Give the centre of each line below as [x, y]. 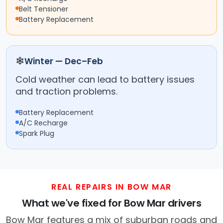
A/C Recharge [43, 123]
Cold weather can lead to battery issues [105, 80]
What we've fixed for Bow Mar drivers [111, 203]
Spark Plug [37, 134]
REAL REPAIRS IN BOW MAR [111, 187]
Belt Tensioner [44, 9]
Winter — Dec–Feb [64, 61]
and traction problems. [66, 92]
